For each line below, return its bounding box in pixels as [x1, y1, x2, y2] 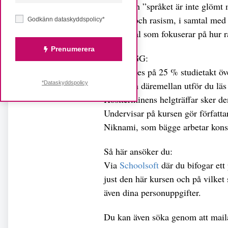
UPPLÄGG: [104, 51, 148, 64]
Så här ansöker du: [104, 145, 173, 157]
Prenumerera [50, 45, 95, 53]
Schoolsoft [120, 158, 159, 171]
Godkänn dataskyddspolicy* [27, 16, 105, 23]
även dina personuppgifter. [104, 186, 201, 198]
